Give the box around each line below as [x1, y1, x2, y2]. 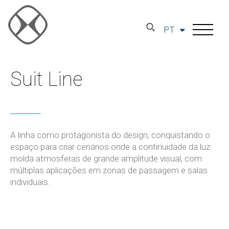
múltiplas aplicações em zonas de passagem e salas [10, 165, 208, 175]
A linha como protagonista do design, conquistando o [10, 130, 210, 140]
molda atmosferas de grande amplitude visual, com [10, 153, 202, 164]
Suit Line [10, 68, 82, 90]
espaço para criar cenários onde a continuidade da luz [10, 142, 210, 152]
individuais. [10, 177, 50, 187]
